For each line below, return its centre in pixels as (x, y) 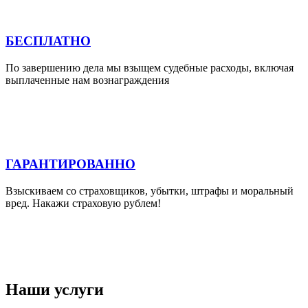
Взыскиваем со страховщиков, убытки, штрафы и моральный (150, 190)
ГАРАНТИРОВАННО (70, 164)
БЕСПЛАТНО (48, 41)
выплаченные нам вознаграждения (87, 80)
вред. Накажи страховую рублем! (83, 203)
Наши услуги (55, 290)
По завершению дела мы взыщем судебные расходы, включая (150, 68)
